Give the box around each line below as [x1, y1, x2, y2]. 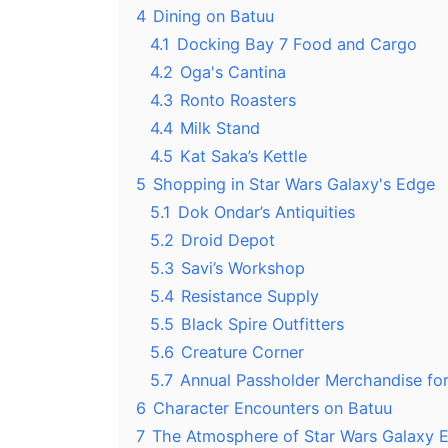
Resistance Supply [181, 286, 319, 307]
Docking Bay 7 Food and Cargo [177, 34, 417, 55]
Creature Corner [181, 342, 304, 363]
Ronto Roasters [180, 90, 296, 111]
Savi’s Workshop [181, 258, 305, 279]
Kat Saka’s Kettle [180, 146, 307, 167]
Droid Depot [181, 230, 275, 251]
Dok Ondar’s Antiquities [178, 202, 355, 223]
